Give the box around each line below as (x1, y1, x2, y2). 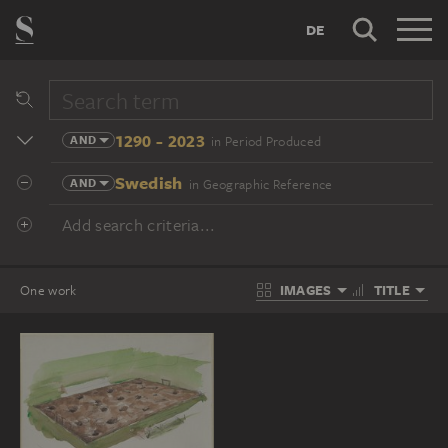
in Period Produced (210, 133, 322, 150)
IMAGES (279, 281, 332, 299)
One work (20, 281, 77, 299)
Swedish (114, 170, 183, 194)
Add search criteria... (62, 214, 216, 236)
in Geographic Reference (188, 176, 333, 193)
